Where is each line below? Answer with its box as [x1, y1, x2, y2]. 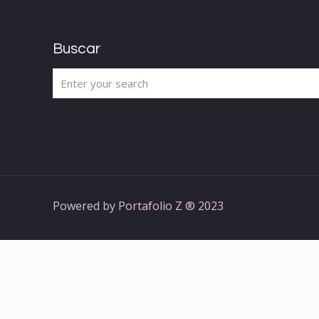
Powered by [53, 197, 118, 214]
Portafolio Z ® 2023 [118, 197, 224, 214]
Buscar [53, 41, 100, 56]
